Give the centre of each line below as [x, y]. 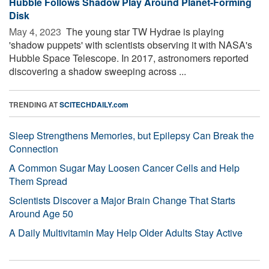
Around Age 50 [41, 213]
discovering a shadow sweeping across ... [98, 71]
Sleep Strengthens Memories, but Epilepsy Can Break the [131, 135]
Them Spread [38, 181]
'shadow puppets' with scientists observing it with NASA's [131, 44]
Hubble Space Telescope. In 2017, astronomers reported [129, 58]
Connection [34, 148]
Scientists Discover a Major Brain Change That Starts [122, 200]
